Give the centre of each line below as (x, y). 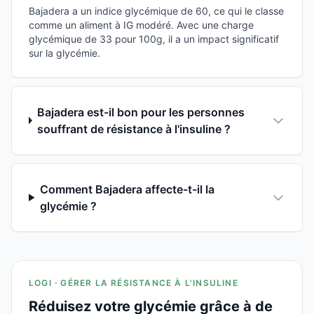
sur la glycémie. (64, 53)
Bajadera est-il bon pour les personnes (141, 112)
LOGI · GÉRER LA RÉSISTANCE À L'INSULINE (134, 282)
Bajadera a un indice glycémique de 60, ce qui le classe (156, 11)
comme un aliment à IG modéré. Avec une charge (141, 25)
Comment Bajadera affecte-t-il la (128, 189)
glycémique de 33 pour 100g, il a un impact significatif (154, 39)
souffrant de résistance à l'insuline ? (134, 129)
